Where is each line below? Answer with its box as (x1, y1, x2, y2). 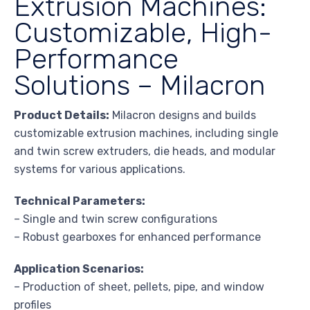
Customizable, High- (14, 16, 272, 50)
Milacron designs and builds (109, 109, 256, 122)
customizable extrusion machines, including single (14, 127, 278, 140)
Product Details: (14, 109, 109, 122)
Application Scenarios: (14, 262, 144, 276)
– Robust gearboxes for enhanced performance (14, 230, 261, 244)
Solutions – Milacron (14, 69, 266, 102)
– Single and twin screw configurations (14, 212, 217, 226)
